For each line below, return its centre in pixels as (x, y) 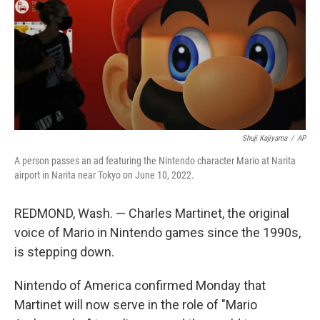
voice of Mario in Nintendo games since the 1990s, (157, 232)
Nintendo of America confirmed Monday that (140, 285)
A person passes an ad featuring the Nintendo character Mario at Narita (155, 161)
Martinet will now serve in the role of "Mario (136, 305)
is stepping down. (64, 252)
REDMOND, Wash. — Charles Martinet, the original (152, 213)
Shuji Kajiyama (265, 138)
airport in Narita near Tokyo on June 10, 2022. (104, 175)
